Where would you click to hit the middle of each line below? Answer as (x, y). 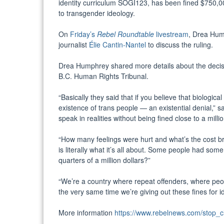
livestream (171, 34)
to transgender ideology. (98, 13)
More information (86, 212)
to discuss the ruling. (180, 44)
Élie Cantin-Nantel (117, 44)
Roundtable (135, 34)
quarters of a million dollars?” (105, 160)
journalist (74, 44)
